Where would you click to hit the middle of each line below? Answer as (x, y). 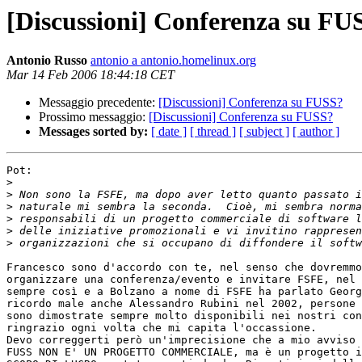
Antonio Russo (47, 61)
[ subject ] (264, 132)
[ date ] (169, 132)
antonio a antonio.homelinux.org (173, 61)
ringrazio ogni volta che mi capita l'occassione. (162, 328)
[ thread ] (213, 132)
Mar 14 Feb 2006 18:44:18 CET (90, 75)
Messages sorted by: (93, 132)
